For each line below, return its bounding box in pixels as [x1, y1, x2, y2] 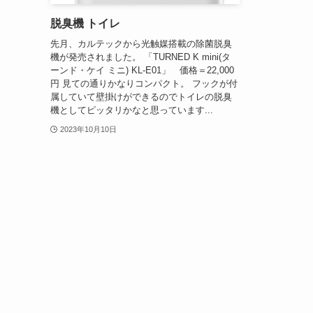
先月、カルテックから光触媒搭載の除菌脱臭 [50, 38, 232, 49]
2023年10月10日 [59, 124, 117, 133]
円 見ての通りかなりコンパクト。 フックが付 [50, 78, 238, 89]
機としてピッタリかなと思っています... [50, 104, 213, 115]
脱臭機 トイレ [50, 17, 120, 30]
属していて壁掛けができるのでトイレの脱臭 [50, 91, 232, 102]
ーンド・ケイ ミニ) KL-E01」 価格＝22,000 [50, 64, 234, 75]
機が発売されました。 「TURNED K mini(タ [50, 51, 231, 62]
